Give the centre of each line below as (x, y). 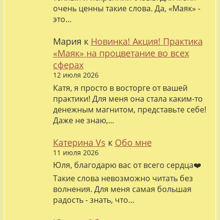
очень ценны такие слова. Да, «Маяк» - (126, 9)
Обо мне (133, 142)
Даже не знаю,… (83, 120)
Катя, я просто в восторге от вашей (120, 88)
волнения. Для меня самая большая (122, 189)
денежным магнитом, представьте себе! (129, 109)
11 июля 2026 (76, 152)
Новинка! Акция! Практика (147, 41)
